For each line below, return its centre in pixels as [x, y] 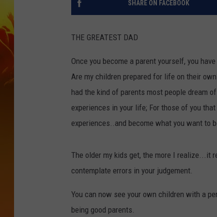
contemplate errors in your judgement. [132, 171]
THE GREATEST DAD [105, 38]
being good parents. [103, 210]
